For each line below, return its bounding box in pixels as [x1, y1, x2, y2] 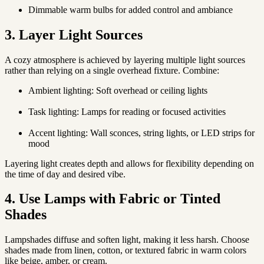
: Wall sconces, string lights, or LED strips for [85, 127, 255, 138]
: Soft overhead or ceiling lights [91, 85, 207, 95]
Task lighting [28, 106, 77, 117]
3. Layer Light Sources [5, 27, 143, 42]
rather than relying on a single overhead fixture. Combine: [5, 65, 219, 75]
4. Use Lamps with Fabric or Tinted [5, 191, 220, 207]
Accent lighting [28, 127, 85, 138]
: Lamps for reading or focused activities [77, 106, 226, 117]
